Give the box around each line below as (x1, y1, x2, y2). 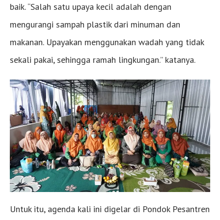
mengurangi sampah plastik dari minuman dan (10, 18, 180, 30)
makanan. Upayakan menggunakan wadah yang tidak (10, 36, 204, 48)
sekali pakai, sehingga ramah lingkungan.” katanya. (10, 54, 195, 65)
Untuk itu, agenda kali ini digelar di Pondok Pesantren (10, 203, 210, 215)
